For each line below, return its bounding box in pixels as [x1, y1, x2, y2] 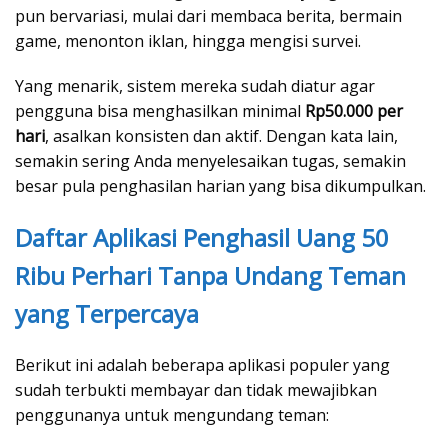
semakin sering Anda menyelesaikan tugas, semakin [15, 150, 406, 173]
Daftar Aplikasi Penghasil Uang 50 [15, 221, 389, 255]
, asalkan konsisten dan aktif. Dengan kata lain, [45, 125, 398, 148]
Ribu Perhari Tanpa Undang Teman [15, 259, 406, 293]
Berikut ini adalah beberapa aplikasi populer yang [15, 354, 390, 377]
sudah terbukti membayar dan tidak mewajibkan [15, 379, 377, 402]
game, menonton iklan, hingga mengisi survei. [15, 30, 361, 53]
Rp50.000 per [305, 100, 403, 123]
